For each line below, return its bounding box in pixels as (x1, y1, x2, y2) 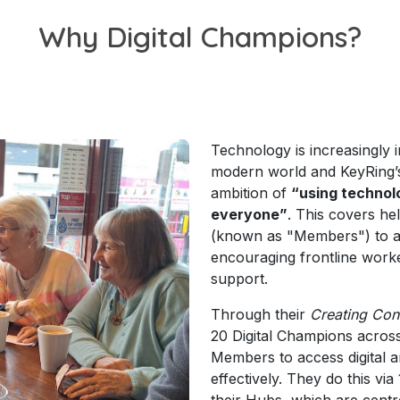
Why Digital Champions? (38, 18, 362, 54)
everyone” (211, 204, 287, 223)
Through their (211, 304, 310, 323)
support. (211, 269, 268, 287)
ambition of (211, 183, 291, 202)
